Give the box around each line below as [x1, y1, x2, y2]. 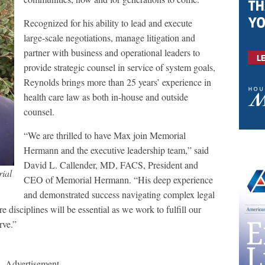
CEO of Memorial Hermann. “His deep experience [24, 173, 213, 186]
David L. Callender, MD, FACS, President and [24, 159, 198, 171]
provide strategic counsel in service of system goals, [24, 61, 215, 73]
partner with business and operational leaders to [24, 46, 200, 59]
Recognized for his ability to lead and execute [24, 17, 192, 29]
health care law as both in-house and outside [24, 91, 188, 103]
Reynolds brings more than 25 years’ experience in [24, 76, 211, 88]
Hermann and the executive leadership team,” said [24, 144, 209, 156]
